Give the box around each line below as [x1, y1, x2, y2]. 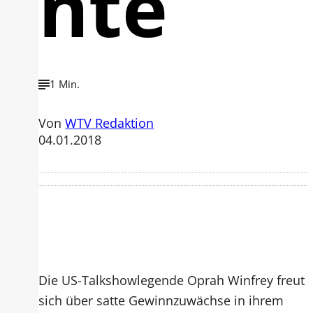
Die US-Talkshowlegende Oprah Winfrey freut [38, 271, 305, 289]
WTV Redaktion [65, 113, 154, 131]
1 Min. [50, 77, 80, 92]
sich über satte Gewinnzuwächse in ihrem [38, 291, 284, 309]
